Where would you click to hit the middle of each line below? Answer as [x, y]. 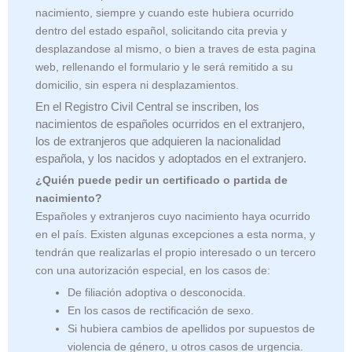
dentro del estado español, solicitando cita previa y [161, 31]
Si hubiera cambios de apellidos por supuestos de [192, 329]
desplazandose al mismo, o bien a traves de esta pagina [176, 49]
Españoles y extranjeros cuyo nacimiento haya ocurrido [173, 217]
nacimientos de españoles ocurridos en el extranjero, [170, 124]
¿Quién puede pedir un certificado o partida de [161, 181]
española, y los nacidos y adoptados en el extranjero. [171, 159]
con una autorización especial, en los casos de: [153, 271]
